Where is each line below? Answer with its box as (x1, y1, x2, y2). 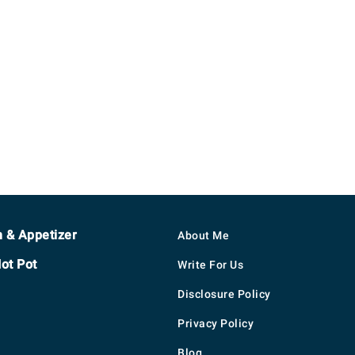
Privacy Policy (177, 317, 254, 330)
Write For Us (177, 258, 243, 272)
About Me (177, 229, 229, 242)
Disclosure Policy (177, 288, 271, 301)
